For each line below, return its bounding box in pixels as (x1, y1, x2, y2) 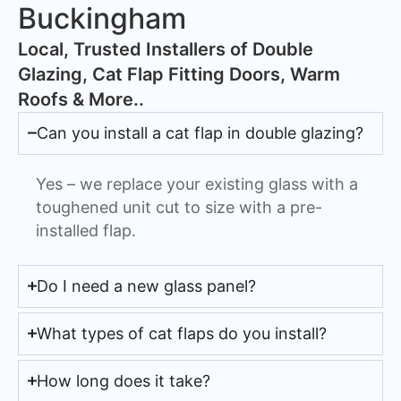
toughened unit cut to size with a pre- (36, 197, 322, 217)
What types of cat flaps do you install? (36, 323, 327, 343)
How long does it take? (36, 371, 210, 390)
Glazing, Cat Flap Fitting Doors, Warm (18, 63, 340, 85)
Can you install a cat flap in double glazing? (36, 123, 363, 142)
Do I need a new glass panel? (36, 276, 256, 295)
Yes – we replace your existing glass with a (36, 174, 358, 193)
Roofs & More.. (18, 88, 144, 110)
